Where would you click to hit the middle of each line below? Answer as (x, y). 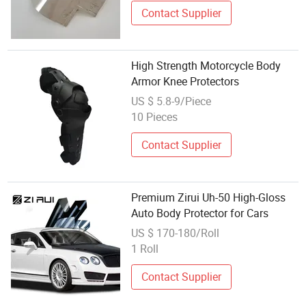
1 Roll (145, 248)
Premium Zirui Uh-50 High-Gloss (209, 198)
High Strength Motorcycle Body (206, 66)
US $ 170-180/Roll (176, 233)
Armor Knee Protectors (185, 82)
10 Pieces (155, 116)
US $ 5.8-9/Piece (171, 101)
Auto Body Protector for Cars (200, 213)
